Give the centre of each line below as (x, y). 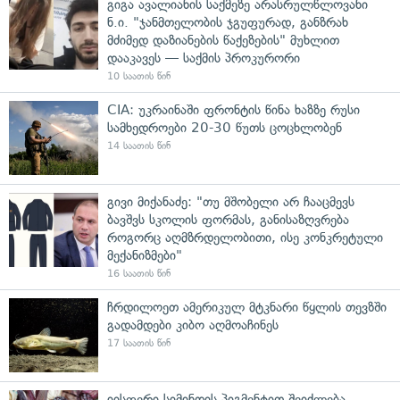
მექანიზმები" (145, 256)
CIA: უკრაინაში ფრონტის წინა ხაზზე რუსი (233, 110)
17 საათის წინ (139, 344)
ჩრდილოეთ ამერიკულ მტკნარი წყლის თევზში (247, 308)
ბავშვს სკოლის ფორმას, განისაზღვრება (228, 220)
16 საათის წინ (139, 274)
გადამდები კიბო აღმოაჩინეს (193, 325)
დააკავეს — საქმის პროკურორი (204, 58)
